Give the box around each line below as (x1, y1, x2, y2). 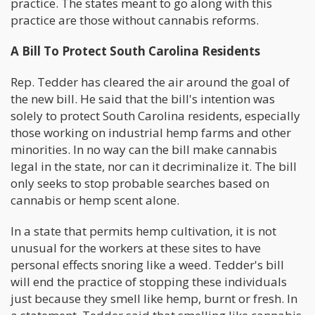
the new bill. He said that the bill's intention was (11, 90, 275, 107)
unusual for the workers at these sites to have (11, 239, 261, 256)
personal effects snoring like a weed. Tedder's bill (11, 256, 284, 273)
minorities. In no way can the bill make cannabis (11, 141, 277, 157)
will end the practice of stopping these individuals (11, 273, 287, 290)
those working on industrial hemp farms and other (11, 124, 291, 141)
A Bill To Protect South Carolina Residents (11, 42, 260, 59)
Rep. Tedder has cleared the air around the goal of (11, 73, 290, 90)
